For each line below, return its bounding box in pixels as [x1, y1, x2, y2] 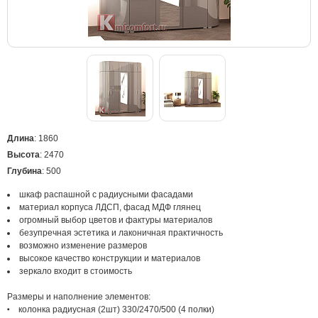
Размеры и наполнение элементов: [7, 292, 150, 302]
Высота [7, 150, 40, 160]
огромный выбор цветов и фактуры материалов [19, 215, 212, 225]
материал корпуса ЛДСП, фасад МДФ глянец [19, 202, 201, 212]
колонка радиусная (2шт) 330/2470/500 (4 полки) [18, 305, 214, 314]
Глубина [7, 166, 42, 176]
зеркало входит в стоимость [19, 266, 132, 276]
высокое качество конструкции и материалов [19, 253, 200, 263]
